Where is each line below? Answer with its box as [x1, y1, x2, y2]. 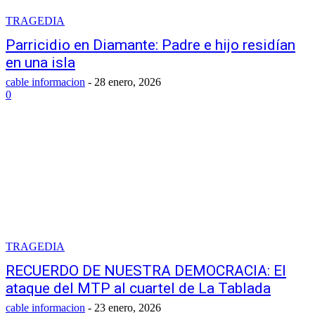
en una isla [6, 54, 75, 71]
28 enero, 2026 [94, 76, 161, 88]
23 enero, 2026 [94, 302, 161, 314]
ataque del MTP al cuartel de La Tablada [6, 280, 271, 297]
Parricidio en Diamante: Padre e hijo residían [6, 37, 295, 53]
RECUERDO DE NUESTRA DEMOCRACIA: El [6, 262, 286, 279]
